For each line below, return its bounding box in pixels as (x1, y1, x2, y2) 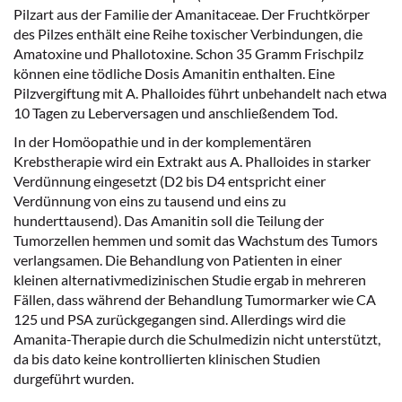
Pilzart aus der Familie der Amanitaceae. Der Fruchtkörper (13, 5, 370, 22)
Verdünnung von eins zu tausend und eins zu (13, 192, 286, 209)
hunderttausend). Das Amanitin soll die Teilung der (13, 212, 324, 229)
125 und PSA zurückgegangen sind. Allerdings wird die (13, 310, 345, 328)
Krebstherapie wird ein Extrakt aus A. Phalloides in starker (13, 153, 371, 170)
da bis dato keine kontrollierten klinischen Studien (13, 350, 320, 367)
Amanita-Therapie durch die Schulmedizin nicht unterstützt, (13, 330, 380, 347)
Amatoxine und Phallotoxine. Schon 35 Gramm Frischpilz (13, 45, 363, 62)
